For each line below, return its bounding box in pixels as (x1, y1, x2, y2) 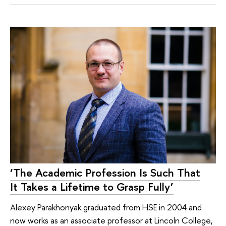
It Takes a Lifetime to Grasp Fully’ (10, 179, 174, 195)
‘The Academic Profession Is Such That (10, 165, 200, 181)
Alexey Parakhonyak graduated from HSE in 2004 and (10, 201, 202, 213)
